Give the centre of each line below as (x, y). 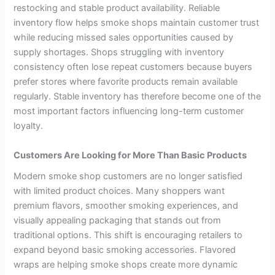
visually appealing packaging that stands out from (118, 220)
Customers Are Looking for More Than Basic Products (130, 155)
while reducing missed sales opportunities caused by (124, 38)
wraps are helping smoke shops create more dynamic (126, 264)
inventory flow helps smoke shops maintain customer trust (137, 23)
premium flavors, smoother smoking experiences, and (126, 205)
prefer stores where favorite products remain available (126, 82)
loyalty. (29, 126)
